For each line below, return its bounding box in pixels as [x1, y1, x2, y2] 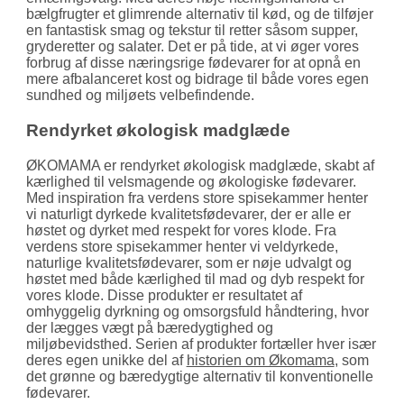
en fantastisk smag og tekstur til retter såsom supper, [25, 23, 358, 39]
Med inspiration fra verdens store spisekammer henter [25, 189, 368, 206]
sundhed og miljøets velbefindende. [25, 87, 254, 104]
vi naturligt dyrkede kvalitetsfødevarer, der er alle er [25, 206, 351, 222]
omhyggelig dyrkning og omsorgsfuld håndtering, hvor [25, 303, 369, 319]
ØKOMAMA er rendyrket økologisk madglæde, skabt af [25, 157, 374, 173]
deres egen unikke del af [25, 352, 187, 368]
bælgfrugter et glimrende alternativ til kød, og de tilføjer [25, 6, 373, 23]
